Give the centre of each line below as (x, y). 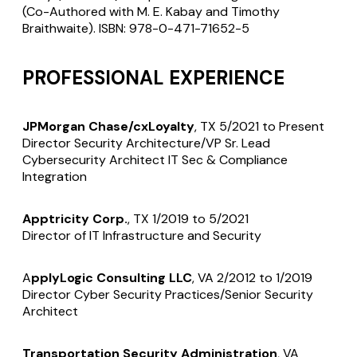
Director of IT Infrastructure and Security (142, 236)
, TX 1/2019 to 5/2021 (188, 219)
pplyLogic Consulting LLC (112, 278)
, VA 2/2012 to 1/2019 (252, 278)
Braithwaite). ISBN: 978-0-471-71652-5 (136, 28)
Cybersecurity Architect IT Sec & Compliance (155, 160)
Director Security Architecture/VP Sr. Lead (146, 143)
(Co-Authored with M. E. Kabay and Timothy (151, 11)
